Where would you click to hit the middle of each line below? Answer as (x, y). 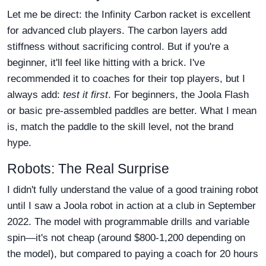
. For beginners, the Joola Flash (178, 95)
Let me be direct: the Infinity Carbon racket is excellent (129, 15)
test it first (85, 95)
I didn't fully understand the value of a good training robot (133, 190)
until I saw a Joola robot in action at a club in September (132, 206)
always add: (35, 95)
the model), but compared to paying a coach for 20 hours (133, 254)
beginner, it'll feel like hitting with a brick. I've (106, 63)
